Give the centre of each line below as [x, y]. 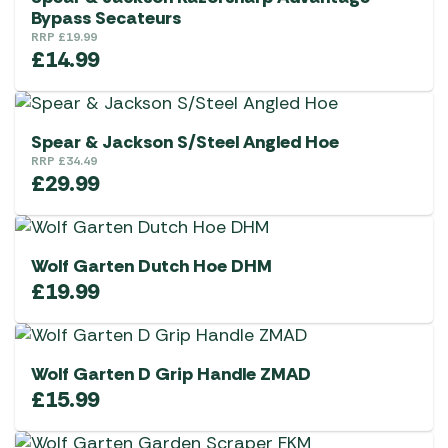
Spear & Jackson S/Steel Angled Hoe [185, 142]
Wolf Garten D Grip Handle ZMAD [171, 374]
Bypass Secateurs [106, 18]
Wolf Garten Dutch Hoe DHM [151, 266]
